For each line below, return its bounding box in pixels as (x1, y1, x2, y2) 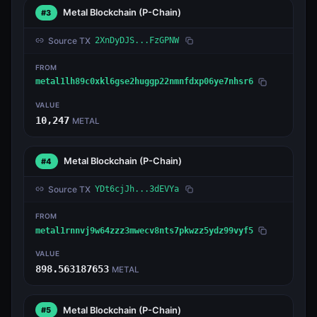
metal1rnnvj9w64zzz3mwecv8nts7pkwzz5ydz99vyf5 (35, 225, 253, 236)
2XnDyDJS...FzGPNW (95, 35, 179, 45)
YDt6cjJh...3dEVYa (95, 183, 179, 194)
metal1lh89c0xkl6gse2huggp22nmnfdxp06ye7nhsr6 (35, 76, 253, 87)
